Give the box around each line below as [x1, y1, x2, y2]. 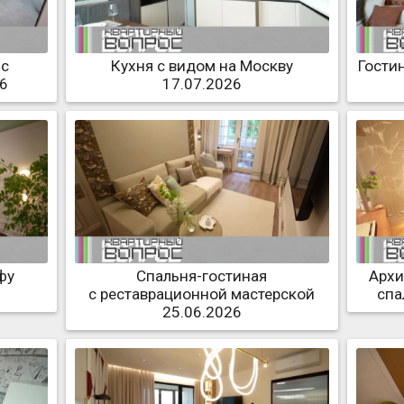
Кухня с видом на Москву [110, 57, 293, 76]
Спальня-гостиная [136, 266, 268, 285]
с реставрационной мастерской [88, 284, 316, 303]
